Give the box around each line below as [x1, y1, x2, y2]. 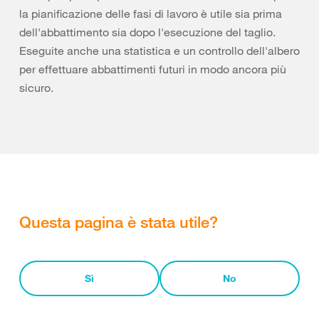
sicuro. [19, 80, 53, 95]
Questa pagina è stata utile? [19, 211, 218, 231]
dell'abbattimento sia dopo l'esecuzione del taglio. [19, 25, 276, 39]
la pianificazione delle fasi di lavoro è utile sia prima [19, 6, 282, 21]
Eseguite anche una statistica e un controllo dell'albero [19, 43, 300, 58]
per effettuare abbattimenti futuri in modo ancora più [19, 62, 286, 76]
